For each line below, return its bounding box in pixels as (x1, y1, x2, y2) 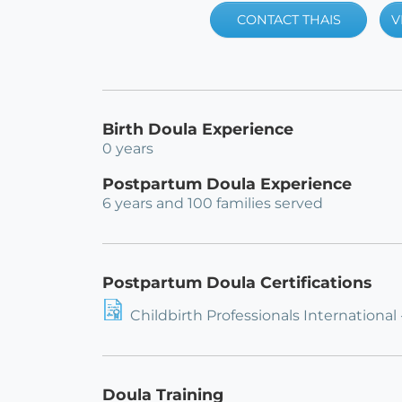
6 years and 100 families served (102, 195, 323, 213)
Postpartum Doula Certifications (102, 273, 371, 293)
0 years (102, 140, 153, 158)
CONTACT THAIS (236, 11, 341, 28)
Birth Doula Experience (102, 119, 293, 139)
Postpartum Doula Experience (102, 174, 352, 194)
